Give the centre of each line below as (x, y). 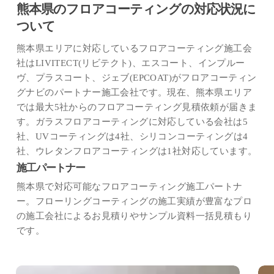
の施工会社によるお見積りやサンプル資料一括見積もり (135, 216)
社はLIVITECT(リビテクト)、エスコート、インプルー (131, 63)
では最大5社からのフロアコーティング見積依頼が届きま (137, 107)
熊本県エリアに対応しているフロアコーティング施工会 (135, 49)
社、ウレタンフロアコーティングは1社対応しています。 (137, 151)
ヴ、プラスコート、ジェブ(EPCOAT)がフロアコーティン (137, 78)
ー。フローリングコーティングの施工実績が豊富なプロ (135, 202)
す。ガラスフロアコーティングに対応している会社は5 (132, 122)
